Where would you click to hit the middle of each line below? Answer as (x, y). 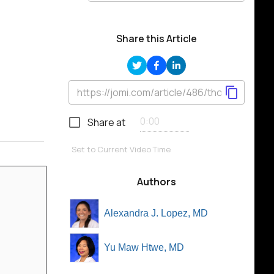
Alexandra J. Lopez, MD (156, 213)
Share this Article (157, 39)
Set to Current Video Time (121, 149)
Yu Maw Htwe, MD (144, 247)
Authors (157, 182)
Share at (106, 122)
